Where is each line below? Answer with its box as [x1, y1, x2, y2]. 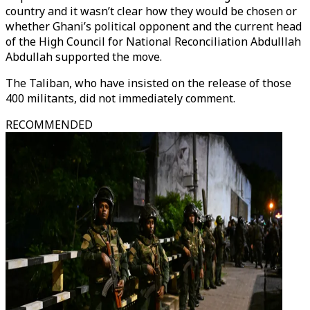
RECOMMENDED [6, 117, 93, 132]
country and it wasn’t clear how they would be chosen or [6, 3, 297, 19]
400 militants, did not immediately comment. [6, 91, 235, 106]
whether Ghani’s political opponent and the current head [6, 19, 302, 34]
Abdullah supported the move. [6, 49, 162, 64]
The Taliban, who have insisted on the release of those [6, 75, 291, 91]
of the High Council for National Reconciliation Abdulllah [6, 34, 301, 49]
